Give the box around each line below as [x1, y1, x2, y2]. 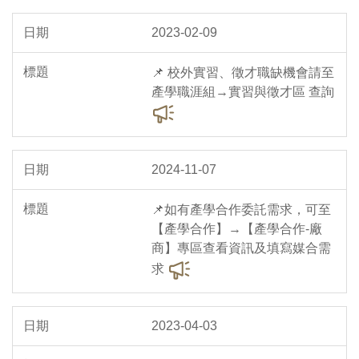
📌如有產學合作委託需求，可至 [151, 203, 331, 217]
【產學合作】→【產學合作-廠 [151, 222, 322, 236]
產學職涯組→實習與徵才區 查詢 [151, 85, 334, 99]
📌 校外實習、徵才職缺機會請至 [151, 66, 334, 80]
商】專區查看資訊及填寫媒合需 [151, 241, 331, 256]
